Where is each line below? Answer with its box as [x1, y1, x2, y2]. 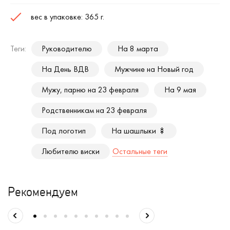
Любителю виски [42, 146, 100, 157]
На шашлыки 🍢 [111, 125, 166, 136]
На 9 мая [164, 84, 196, 95]
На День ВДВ [42, 64, 89, 74]
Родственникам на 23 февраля [42, 105, 147, 116]
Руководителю [42, 43, 92, 54]
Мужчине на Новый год [114, 64, 194, 74]
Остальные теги [112, 146, 167, 157]
